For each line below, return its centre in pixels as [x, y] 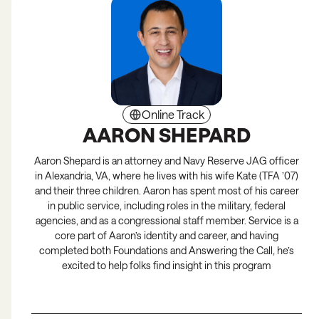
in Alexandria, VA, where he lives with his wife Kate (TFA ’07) [167, 176]
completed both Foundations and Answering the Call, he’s [167, 251]
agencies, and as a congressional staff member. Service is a [167, 221]
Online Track [173, 115]
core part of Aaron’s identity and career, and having [167, 236]
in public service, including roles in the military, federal [167, 206]
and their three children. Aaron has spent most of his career [167, 191]
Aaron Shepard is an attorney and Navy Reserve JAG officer [167, 161]
